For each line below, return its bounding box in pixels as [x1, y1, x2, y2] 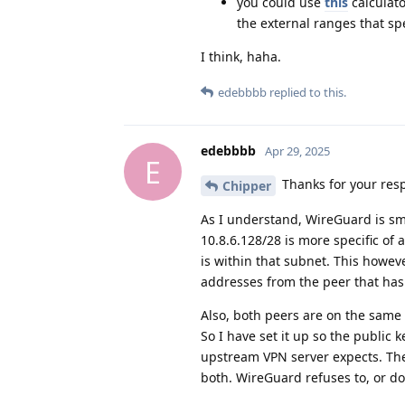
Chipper [222, 177, 271, 195]
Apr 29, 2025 [265, 143, 330, 160]
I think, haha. [201, 48, 281, 66]
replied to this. [267, 84, 346, 101]
